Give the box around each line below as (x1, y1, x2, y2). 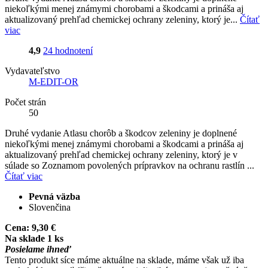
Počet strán (5, 96, 46, 107)
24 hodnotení (43, 45, 93, 56)
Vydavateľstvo (5, 65, 60, 76)
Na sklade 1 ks (5, 233, 63, 243)
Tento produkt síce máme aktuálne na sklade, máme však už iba (5, 254, 244, 265)
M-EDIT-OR (29, 76, 78, 87)
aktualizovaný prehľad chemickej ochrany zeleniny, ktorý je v (5, 149, 237, 160)
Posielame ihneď (5, 243, 71, 254)
